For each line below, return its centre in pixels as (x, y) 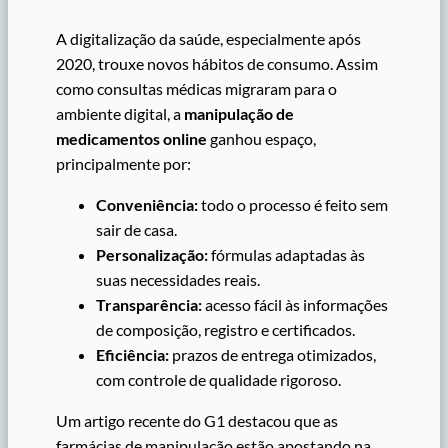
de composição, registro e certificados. (225, 329)
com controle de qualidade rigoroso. (218, 379)
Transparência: (149, 304)
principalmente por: (123, 163)
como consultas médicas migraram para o (196, 88)
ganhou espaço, (261, 138)
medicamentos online (131, 138)
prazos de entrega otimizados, (272, 354)
